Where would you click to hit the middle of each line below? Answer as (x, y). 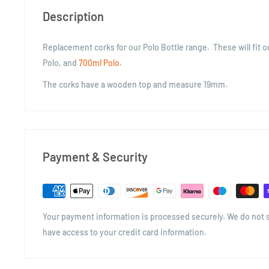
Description (73, 16)
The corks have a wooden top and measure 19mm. (135, 84)
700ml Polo (99, 62)
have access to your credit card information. (125, 232)
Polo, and (61, 62)
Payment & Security (95, 156)
